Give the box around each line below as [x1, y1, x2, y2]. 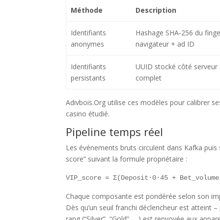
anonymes [70, 39, 104, 49]
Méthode [70, 5, 103, 15]
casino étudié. [66, 109, 110, 118]
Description [135, 5, 176, 15]
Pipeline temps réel [66, 124, 164, 139]
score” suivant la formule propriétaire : [66, 154, 188, 164]
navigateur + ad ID [135, 39, 194, 49]
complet [135, 73, 162, 82]
